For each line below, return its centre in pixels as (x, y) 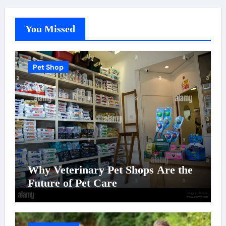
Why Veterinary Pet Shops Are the (110, 170)
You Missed (50, 29)
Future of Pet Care (72, 183)
